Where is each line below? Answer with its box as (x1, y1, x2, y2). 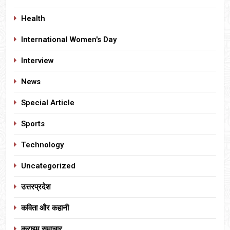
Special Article (21, 98, 74, 107)
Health (21, 13, 45, 23)
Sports (21, 119, 45, 128)
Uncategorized (21, 161, 75, 170)
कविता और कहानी (21, 203, 69, 213)
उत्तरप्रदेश (21, 182, 51, 191)
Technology (21, 140, 64, 149)
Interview (21, 55, 53, 65)
